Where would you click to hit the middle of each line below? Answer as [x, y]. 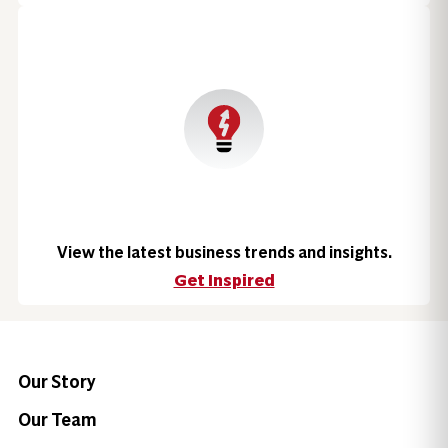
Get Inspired [224, 280]
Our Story [56, 381]
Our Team [57, 420]
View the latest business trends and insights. [224, 252]
